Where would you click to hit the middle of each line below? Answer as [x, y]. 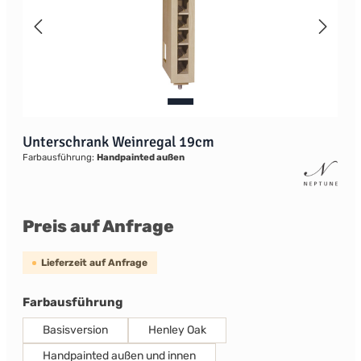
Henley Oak [177, 330]
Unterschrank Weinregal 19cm [118, 142]
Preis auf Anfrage [98, 226]
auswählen [155, 301]
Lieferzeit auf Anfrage [94, 263]
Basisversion [75, 330]
